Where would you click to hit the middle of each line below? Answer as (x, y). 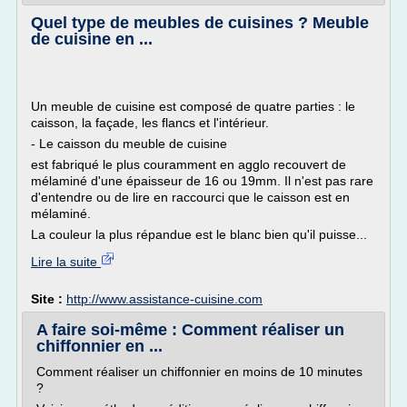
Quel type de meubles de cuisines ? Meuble (200, 23)
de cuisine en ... (92, 39)
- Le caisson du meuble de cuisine (129, 144)
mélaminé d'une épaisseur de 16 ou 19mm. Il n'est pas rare (202, 181)
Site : (49, 299)
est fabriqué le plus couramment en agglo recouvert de (189, 164)
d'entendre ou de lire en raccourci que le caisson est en (190, 197)
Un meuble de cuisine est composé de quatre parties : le (193, 106)
